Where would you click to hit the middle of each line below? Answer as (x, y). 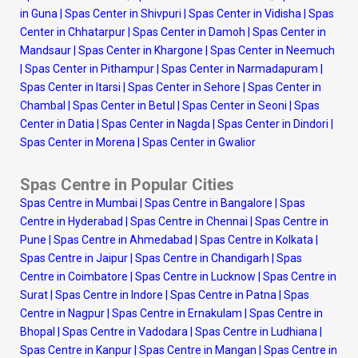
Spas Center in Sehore (184, 87)
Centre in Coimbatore (74, 276)
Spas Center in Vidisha (245, 14)
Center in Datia (57, 124)
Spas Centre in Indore (109, 295)
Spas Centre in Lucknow (195, 276)
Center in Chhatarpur (73, 32)
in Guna (39, 14)
